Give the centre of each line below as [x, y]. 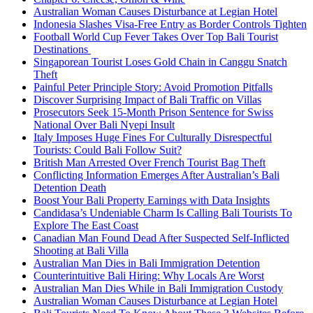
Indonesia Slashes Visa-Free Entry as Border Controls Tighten [170, 24]
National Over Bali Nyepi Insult [104, 125]
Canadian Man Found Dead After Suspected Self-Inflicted [161, 238]
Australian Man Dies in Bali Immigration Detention [147, 263]
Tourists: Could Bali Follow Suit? [108, 150]
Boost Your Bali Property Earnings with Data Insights [152, 200]
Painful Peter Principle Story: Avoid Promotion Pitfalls [153, 87]
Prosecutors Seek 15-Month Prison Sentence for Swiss [153, 112]
